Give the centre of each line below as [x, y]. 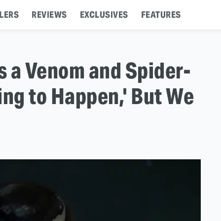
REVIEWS [49, 15]
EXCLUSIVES [104, 15]
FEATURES [161, 15]
